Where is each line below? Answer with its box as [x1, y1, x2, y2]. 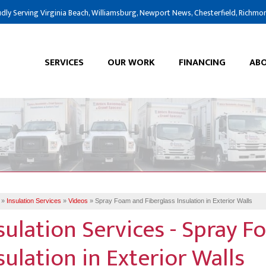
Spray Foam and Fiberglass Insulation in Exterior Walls [95, 197, 252, 204]
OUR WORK [107, 55, 155, 71]
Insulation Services [7, 197, 61, 204]
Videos [68, 197, 88, 204]
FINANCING [179, 55, 226, 71]
